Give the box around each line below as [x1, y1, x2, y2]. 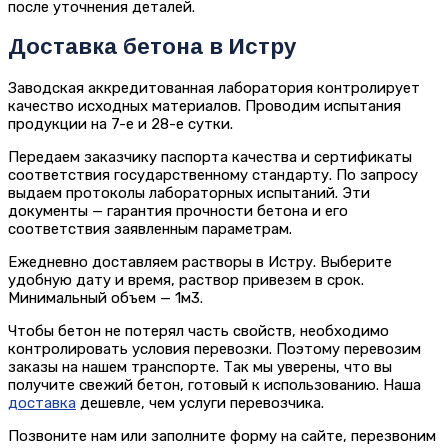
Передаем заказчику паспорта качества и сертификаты [8, 148, 412, 167]
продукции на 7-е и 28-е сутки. [8, 115, 237, 134]
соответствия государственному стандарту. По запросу [8, 166, 418, 185]
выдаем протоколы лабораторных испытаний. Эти [8, 184, 370, 203]
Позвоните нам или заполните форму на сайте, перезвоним [8, 427, 436, 446]
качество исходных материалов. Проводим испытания [8, 97, 401, 116]
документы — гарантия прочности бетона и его [8, 202, 348, 221]
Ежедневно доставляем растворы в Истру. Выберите [8, 253, 392, 272]
